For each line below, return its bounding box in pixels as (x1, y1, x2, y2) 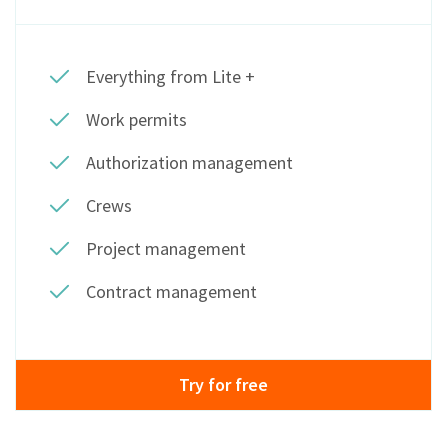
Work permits (86, 108, 187, 132)
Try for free (179, 373, 268, 397)
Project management (86, 237, 246, 261)
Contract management (86, 280, 257, 304)
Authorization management (86, 151, 293, 175)
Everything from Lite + (86, 65, 255, 89)
